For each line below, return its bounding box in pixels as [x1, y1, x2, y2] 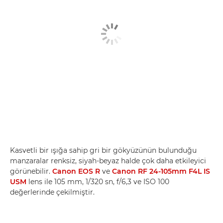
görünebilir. [10, 167, 52, 176]
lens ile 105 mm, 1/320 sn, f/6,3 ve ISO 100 [26, 177, 169, 186]
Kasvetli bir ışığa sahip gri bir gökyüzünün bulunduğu [10, 146, 197, 155]
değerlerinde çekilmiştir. [10, 188, 95, 197]
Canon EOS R [52, 167, 100, 176]
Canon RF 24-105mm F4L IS [112, 167, 210, 176]
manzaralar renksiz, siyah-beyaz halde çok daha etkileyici [10, 156, 206, 165]
